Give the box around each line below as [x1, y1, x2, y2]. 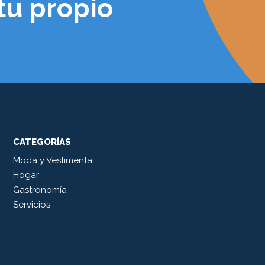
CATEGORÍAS [13, 137, 71, 148]
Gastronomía [13, 185, 67, 196]
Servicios [13, 199, 50, 211]
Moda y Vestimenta [13, 155, 92, 166]
